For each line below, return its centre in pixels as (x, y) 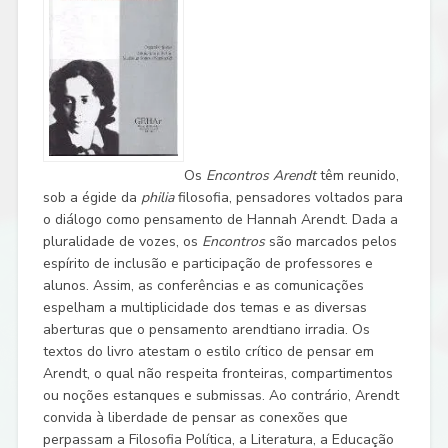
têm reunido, (359, 175)
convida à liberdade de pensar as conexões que (195, 417)
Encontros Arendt (262, 175)
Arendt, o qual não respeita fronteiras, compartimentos (217, 373)
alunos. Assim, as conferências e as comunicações (203, 285)
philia (159, 197)
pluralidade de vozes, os (122, 241)
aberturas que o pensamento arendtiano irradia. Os (206, 329)
